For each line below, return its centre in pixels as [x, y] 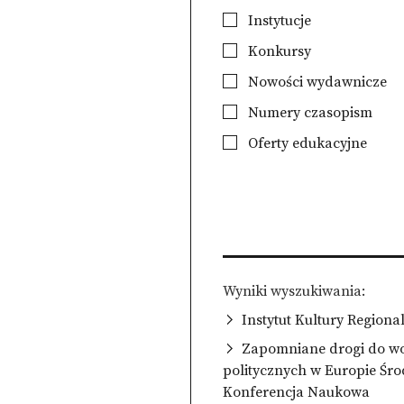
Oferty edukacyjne [306, 143]
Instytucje [278, 21]
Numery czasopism [309, 113]
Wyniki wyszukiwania [293, 291]
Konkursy [278, 51]
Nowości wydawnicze [316, 82]
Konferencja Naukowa [297, 392]
